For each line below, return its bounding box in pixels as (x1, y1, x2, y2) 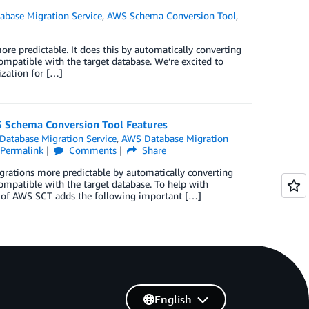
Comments (66, 144, 117, 156)
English (154, 292, 192, 306)
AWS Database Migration (121, 132, 229, 144)
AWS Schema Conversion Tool (107, 10, 237, 21)
